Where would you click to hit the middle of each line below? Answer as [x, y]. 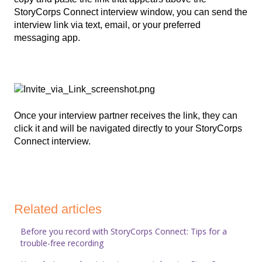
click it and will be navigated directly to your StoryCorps [128, 128]
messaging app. [47, 37]
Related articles [58, 209]
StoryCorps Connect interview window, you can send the [131, 12]
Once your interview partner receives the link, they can [126, 115]
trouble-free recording [62, 243]
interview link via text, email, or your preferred [107, 25]
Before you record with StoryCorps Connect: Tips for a [124, 232]
